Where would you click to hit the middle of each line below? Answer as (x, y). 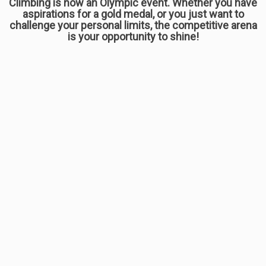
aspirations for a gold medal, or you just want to (133, 14)
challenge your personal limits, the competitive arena (133, 25)
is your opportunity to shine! (133, 37)
